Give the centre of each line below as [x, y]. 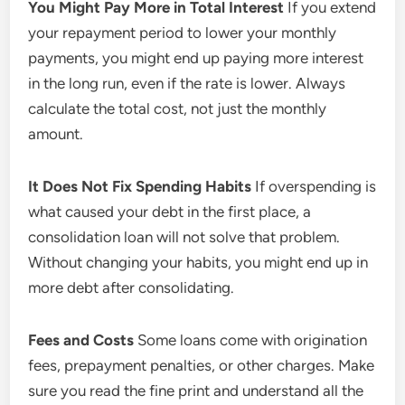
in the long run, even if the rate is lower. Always [187, 83]
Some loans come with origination [251, 340]
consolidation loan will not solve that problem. [184, 237]
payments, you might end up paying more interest [196, 58]
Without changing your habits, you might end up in [198, 262]
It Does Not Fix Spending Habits [140, 186]
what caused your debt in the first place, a [170, 212]
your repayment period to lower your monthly [183, 33]
